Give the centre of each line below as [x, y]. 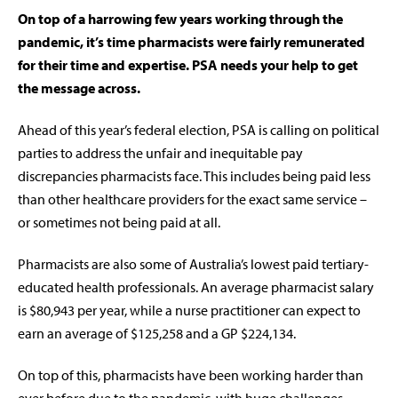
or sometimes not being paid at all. [120, 223]
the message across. [80, 88]
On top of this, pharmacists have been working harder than [191, 375]
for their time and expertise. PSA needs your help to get [188, 65]
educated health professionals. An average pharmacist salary [196, 287]
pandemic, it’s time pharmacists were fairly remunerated [191, 42]
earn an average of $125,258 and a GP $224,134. [157, 334]
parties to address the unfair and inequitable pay [160, 153]
